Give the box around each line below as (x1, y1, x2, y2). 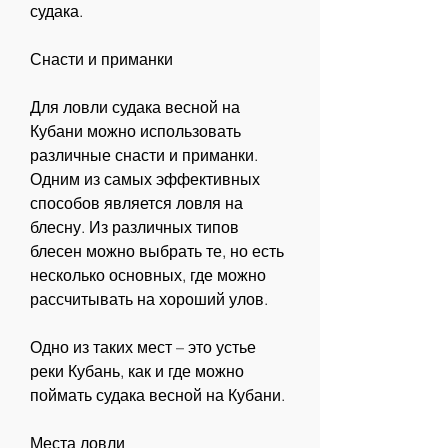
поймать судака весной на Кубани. (30, 385, 285, 406)
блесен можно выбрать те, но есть (30, 241, 284, 262)
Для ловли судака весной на (30, 97, 240, 118)
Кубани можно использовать (30, 121, 241, 142)
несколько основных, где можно (30, 265, 266, 286)
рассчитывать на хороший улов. (30, 289, 268, 310)
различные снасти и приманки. (30, 145, 258, 166)
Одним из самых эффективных (30, 169, 260, 190)
